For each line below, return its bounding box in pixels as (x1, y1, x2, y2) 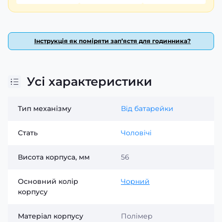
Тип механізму (18, 104, 71, 113)
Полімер (121, 212, 153, 221)
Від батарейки (121, 104, 173, 113)
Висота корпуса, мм (18, 153, 90, 162)
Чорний (121, 177, 150, 186)
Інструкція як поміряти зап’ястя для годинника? (34, 37, 191, 45)
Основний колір (18, 177, 78, 186)
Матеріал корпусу (18, 212, 83, 221)
